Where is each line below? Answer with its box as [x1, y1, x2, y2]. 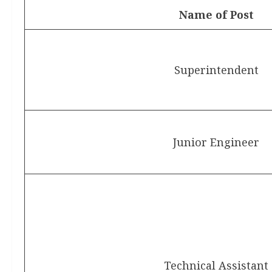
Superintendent [174, 63, 259, 77]
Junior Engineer [173, 135, 259, 149]
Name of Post [178, 7, 254, 22]
